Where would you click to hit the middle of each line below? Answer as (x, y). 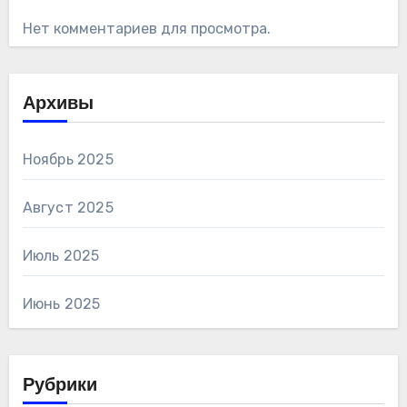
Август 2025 (68, 208)
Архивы (58, 105)
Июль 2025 (61, 256)
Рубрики (60, 387)
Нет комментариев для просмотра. (146, 29)
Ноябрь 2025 (68, 160)
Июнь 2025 (61, 304)
